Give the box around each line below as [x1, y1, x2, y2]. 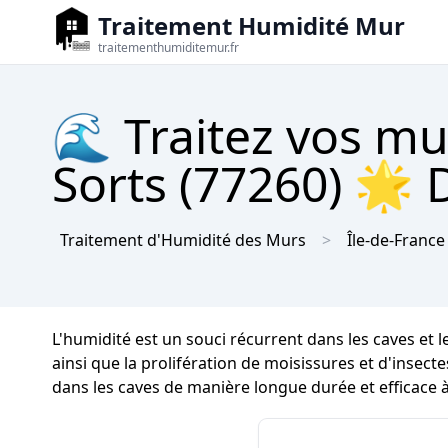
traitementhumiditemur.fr [98, 39, 239, 56]
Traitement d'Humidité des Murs [60, 229, 306, 251]
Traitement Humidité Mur [98, 9, 405, 42]
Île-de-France [347, 229, 445, 251]
